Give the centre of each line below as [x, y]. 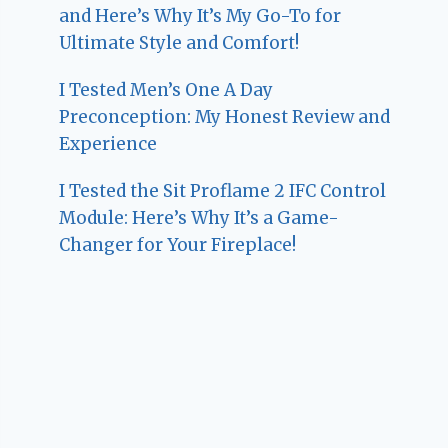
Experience [108, 143]
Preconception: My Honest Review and [225, 116]
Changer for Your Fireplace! [178, 244]
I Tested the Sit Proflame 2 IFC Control [223, 190]
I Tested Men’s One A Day [166, 89]
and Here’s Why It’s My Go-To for [200, 15]
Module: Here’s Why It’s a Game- [199, 217]
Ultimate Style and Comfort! [179, 42]
